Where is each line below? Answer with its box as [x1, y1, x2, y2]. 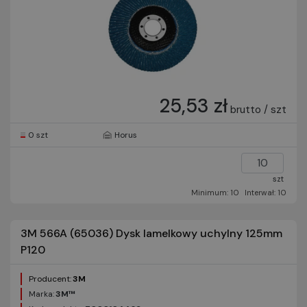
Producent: [29, 273, 71, 284]
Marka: [29, 288, 54, 299]
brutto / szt [230, 103, 286, 116]
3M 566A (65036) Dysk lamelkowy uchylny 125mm [21, 226, 282, 241]
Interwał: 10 [245, 188, 286, 197]
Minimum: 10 [191, 188, 239, 197]
